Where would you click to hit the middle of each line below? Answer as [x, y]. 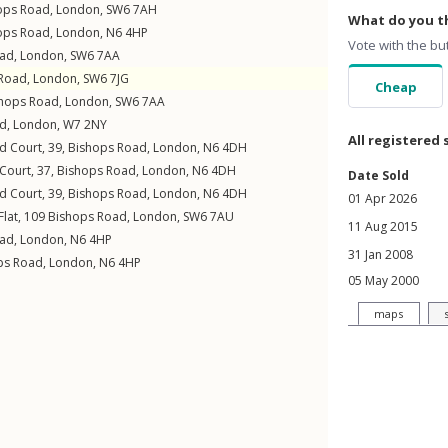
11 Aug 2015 [383, 226]
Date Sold [378, 175]
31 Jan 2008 [380, 254]
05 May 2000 [383, 280]
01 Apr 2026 [382, 198]
